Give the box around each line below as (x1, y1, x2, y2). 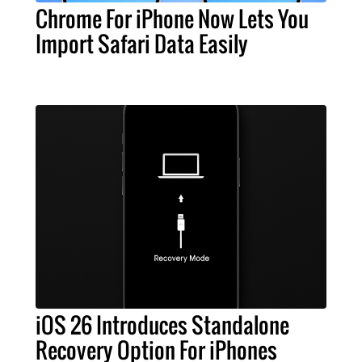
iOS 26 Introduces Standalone (36, 309, 289, 342)
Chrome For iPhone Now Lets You (36, 2, 309, 36)
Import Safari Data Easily (36, 27, 248, 61)
